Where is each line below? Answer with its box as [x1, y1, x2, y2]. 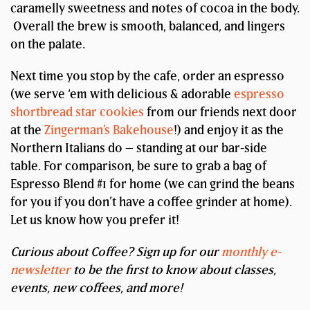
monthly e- [221, 244, 281, 259]
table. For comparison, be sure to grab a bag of [10, 158, 266, 174]
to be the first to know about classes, [71, 262, 276, 277]
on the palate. [10, 37, 85, 52]
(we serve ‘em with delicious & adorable [10, 86, 234, 102]
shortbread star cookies [10, 104, 147, 120]
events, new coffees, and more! [10, 280, 183, 295]
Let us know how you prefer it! [10, 212, 179, 228]
